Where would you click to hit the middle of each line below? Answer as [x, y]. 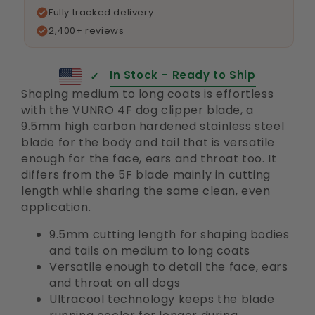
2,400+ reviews [86, 31]
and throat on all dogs [115, 283]
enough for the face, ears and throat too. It [149, 159]
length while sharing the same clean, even [146, 191]
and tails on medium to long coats [150, 251]
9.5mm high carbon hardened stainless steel [153, 127]
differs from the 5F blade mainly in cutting [146, 175]
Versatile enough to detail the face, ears [169, 267]
